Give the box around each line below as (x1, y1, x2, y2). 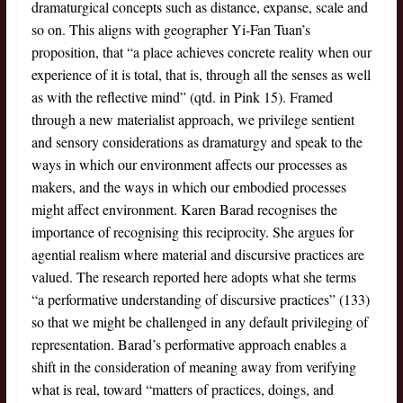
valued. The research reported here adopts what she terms (31, 267, 356, 287)
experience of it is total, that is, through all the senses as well (31, 65, 371, 85)
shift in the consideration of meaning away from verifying (31, 357, 356, 377)
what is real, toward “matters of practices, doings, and (31, 380, 334, 399)
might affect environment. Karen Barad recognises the (31, 200, 337, 219)
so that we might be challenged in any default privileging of (31, 312, 368, 332)
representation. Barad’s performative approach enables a (31, 335, 346, 354)
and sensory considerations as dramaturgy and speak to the (31, 132, 363, 152)
